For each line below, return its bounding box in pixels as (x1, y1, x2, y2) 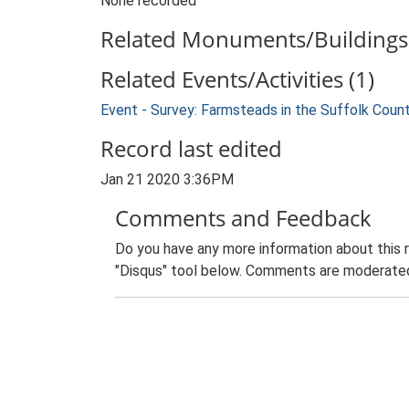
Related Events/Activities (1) (100, 64, 374, 94)
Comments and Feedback (115, 203, 372, 233)
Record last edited (100, 133, 282, 163)
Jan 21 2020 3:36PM (100, 171, 234, 188)
